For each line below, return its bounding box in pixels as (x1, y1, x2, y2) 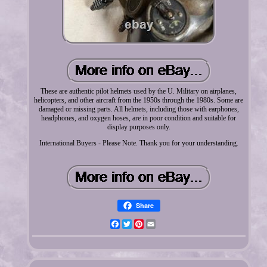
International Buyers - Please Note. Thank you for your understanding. (39, 138, 238, 147)
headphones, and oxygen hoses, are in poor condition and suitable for (41, 113, 237, 122)
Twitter (131, 219, 151, 228)
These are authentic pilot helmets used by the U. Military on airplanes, (41, 86, 237, 95)
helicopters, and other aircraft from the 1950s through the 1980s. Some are (34, 95, 244, 104)
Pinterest (143, 219, 168, 228)
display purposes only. (107, 122, 170, 131)
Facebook (119, 219, 147, 228)
